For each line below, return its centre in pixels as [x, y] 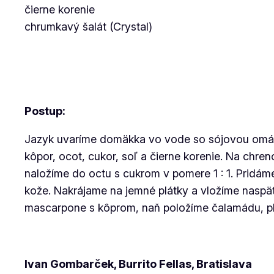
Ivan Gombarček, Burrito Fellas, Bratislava [138, 264]
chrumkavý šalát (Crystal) [88, 27]
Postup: [45, 111]
